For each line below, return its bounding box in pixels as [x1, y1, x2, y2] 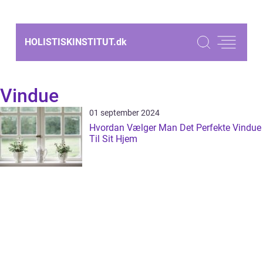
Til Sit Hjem [89, 133, 137, 144]
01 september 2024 [89, 108, 160, 117]
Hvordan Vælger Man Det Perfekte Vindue [89, 122, 261, 133]
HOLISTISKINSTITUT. [25, 36, 116, 48]
